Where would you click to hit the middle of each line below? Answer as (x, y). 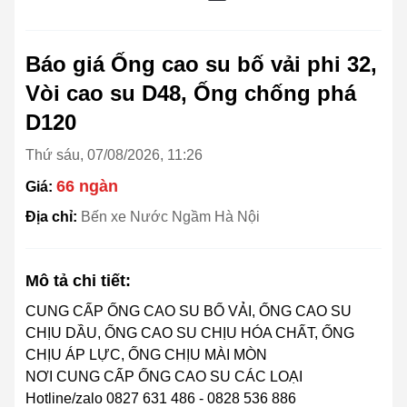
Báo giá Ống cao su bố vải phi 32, (201, 65)
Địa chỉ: (53, 217)
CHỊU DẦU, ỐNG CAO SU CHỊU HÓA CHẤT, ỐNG (190, 333)
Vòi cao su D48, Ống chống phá (191, 94)
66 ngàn (87, 187)
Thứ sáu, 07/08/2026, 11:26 (114, 155)
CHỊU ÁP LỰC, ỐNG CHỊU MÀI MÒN (146, 355)
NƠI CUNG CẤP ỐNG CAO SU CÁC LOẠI (164, 377)
